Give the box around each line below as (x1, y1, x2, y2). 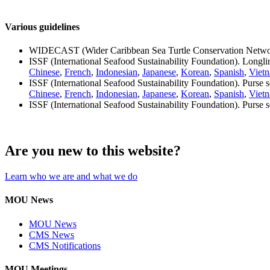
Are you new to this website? (5, 143, 181, 159)
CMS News (29, 229, 74, 240)
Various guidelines (5, 22, 80, 33)
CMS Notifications (29, 240, 101, 251)
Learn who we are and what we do (5, 171, 137, 182)
